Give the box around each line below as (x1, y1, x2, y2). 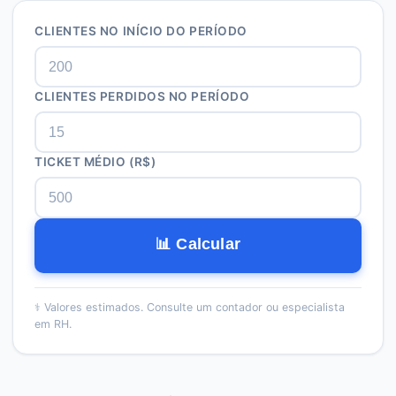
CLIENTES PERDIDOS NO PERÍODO (34, 89, 250, 103)
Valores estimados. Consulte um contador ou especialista (44, 301, 345, 314)
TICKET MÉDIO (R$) (34, 155, 156, 169)
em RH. (34, 317, 72, 331)
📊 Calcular (156, 235, 240, 253)
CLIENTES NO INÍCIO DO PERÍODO (34, 24, 247, 38)
